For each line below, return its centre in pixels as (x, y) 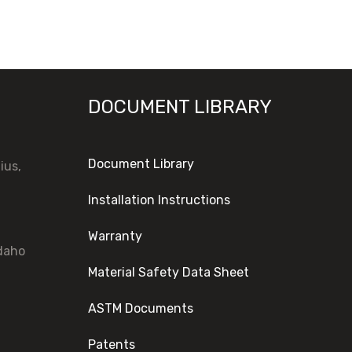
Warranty (115, 236)
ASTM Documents (141, 308)
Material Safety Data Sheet (169, 272)
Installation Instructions (159, 200)
